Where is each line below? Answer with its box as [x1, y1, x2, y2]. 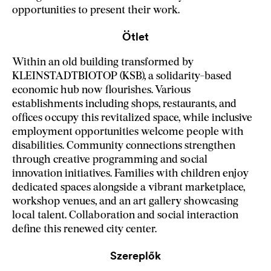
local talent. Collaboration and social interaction [12, 209, 238, 221]
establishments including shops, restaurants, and [12, 98, 237, 110]
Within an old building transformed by [12, 56, 194, 68]
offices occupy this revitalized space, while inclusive [12, 112, 252, 124]
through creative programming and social [12, 154, 207, 166]
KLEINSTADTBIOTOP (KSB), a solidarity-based [12, 70, 232, 82]
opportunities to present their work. [12, 4, 180, 16]
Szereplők [110, 248, 161, 263]
